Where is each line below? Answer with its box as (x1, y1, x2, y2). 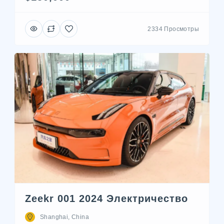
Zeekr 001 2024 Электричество (25, 193, 188, 204)
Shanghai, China (40, 213, 89, 221)
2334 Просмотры (147, 25, 199, 32)
